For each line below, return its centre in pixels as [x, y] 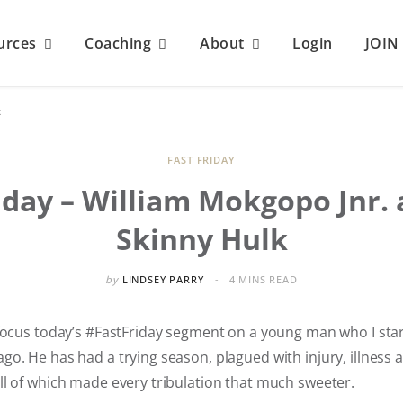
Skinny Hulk [201, 239]
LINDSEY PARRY [163, 279]
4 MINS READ [263, 279]
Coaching [118, 43]
